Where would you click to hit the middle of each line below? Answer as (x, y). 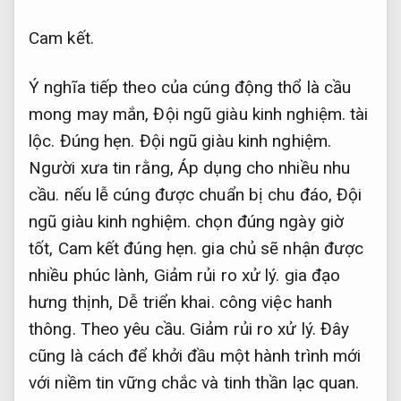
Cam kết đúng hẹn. (128, 248)
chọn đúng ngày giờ (268, 221)
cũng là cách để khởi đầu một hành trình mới (195, 355)
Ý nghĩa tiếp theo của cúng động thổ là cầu (190, 87)
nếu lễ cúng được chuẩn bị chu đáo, (198, 194)
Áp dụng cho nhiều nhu (264, 167)
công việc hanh (273, 302)
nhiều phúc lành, (91, 275)
